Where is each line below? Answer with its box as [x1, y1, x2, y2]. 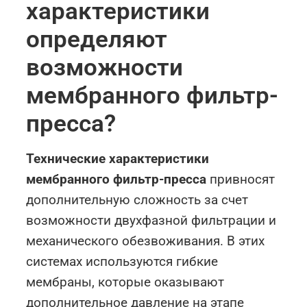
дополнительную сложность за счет [26, 192, 249, 208]
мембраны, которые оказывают [26, 274, 225, 291]
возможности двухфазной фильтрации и [26, 212, 277, 229]
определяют [26, 25, 168, 53]
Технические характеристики [26, 151, 210, 167]
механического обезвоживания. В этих [26, 233, 265, 249]
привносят [206, 171, 275, 188]
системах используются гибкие [26, 254, 219, 270]
